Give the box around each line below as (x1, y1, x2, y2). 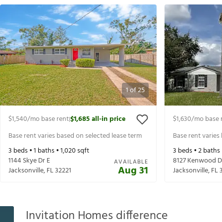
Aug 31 (118, 163, 148, 179)
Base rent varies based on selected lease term (8, 130, 142, 142)
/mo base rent (27, 113, 69, 125)
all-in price (92, 113, 125, 125)
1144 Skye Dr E (8, 155, 50, 167)
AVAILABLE (114, 157, 148, 167)
